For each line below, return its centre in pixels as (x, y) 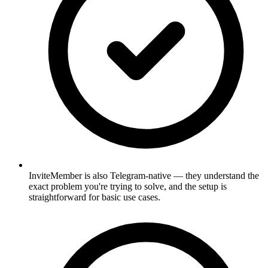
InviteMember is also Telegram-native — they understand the (144, 175)
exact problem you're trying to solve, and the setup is (128, 186)
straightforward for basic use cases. (95, 197)
